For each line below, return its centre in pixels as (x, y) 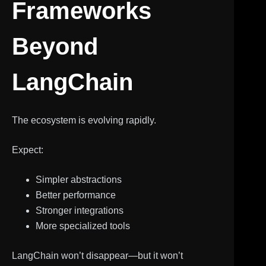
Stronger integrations (80, 210)
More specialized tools (83, 226)
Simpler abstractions (79, 179)
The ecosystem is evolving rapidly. (84, 120)
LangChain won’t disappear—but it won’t (97, 255)
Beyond (55, 46)
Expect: (28, 150)
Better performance (76, 195)
